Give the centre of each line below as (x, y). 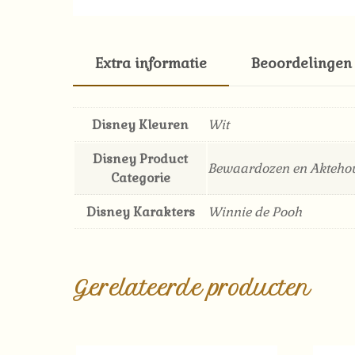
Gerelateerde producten (192, 289)
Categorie (140, 177)
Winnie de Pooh (255, 212)
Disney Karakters (140, 212)
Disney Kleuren (140, 124)
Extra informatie (151, 63)
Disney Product (140, 158)
